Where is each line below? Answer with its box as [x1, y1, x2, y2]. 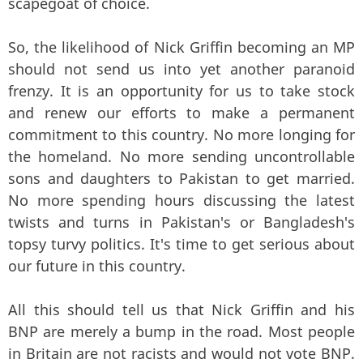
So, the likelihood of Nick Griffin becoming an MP [8, 37, 355, 58]
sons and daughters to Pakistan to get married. [8, 169, 355, 189]
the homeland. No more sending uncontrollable [8, 147, 355, 167]
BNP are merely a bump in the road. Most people [8, 322, 355, 342]
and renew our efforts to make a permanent [8, 103, 355, 123]
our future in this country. [8, 256, 186, 276]
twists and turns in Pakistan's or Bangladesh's [8, 212, 355, 233]
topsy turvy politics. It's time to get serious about [8, 234, 355, 254]
